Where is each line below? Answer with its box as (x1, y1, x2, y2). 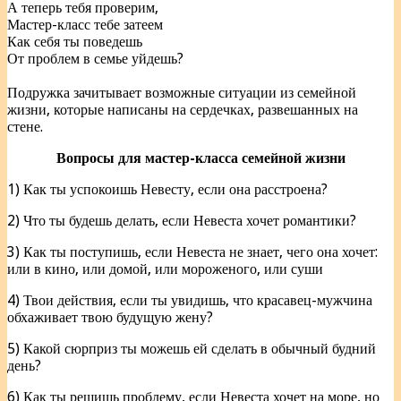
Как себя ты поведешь (7, 33, 142, 51)
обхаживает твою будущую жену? (7, 309, 213, 327)
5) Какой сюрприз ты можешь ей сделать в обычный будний (7, 340, 376, 358)
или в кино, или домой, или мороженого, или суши (7, 260, 323, 278)
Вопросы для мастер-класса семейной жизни (55, 149, 346, 167)
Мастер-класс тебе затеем (7, 16, 163, 34)
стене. (7, 118, 43, 136)
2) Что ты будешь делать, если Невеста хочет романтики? (7, 212, 356, 230)
